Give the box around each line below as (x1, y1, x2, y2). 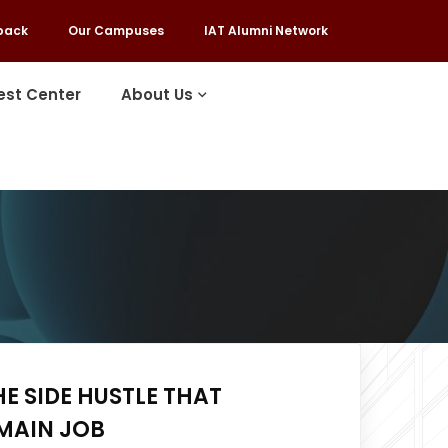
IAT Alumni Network (203, 22, 328, 39)
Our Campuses (67, 22, 164, 39)
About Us (121, 84, 194, 105)
